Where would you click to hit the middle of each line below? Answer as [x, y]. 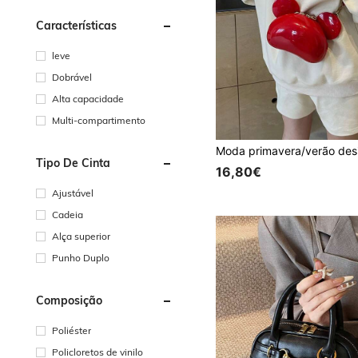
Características [76, 25]
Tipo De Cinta [73, 163]
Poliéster [72, 330]
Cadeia [68, 214]
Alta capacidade [88, 98]
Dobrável [72, 77]
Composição [69, 300]
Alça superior [81, 236]
